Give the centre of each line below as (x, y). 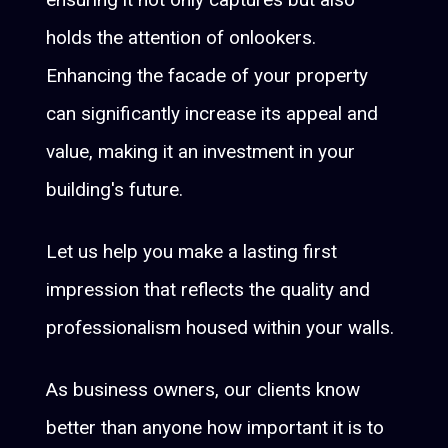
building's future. (115, 189)
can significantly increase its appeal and (212, 113)
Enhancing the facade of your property (207, 75)
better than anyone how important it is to (215, 427)
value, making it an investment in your (201, 151)
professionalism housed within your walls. (220, 327)
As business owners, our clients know (203, 389)
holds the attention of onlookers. (181, 37)
